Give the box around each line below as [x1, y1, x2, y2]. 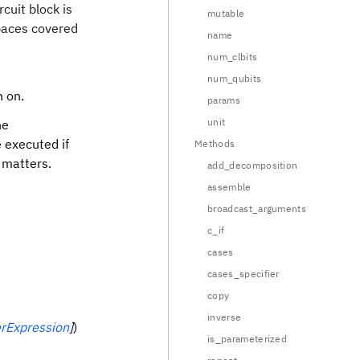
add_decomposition [207, 159, 298, 171]
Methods [194, 137, 235, 149]
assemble [207, 181, 252, 193]
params [207, 94, 240, 106]
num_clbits [207, 51, 258, 63]
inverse [207, 311, 242, 323]
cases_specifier [207, 268, 280, 280]
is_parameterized [207, 333, 288, 345]
